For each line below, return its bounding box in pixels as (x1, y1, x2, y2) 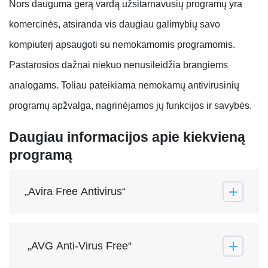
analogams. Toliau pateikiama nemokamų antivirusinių (9, 80, 239, 90)
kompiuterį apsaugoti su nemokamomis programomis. (9, 39, 235, 50)
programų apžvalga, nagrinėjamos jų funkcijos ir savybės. (9, 100, 252, 111)
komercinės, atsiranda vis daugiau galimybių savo (9, 19, 220, 29)
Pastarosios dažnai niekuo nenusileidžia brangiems (9, 59, 228, 70)
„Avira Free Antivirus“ (25, 185, 126, 197)
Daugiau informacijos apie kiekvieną (9, 129, 245, 145)
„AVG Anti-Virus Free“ (25, 239, 132, 252)
